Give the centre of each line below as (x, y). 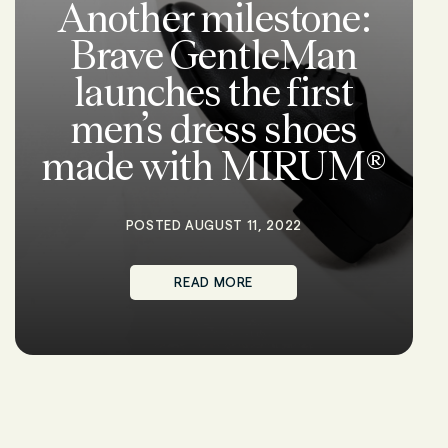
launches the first (214, 92)
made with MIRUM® (213, 166)
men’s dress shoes (213, 129)
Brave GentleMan (214, 55)
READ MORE (214, 282)
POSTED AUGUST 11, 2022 (213, 225)
